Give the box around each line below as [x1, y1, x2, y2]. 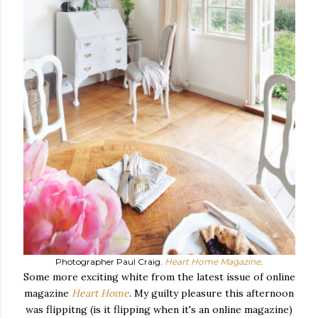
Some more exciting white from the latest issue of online [23, 270, 295, 283]
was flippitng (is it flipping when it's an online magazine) [26, 303, 292, 316]
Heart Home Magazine [165, 256, 261, 267]
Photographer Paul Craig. [55, 256, 163, 267]
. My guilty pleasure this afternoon [129, 287, 294, 300]
